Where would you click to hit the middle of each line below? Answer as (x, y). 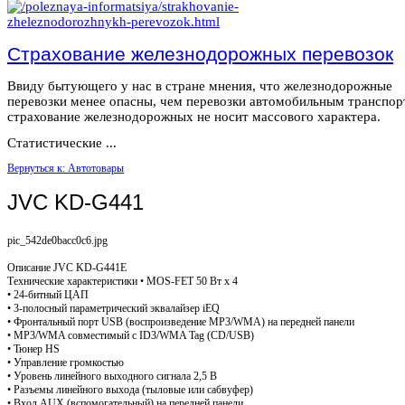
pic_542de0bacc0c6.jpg (57, 240)
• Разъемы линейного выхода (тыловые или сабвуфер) (130, 389)
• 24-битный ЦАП (48, 294)
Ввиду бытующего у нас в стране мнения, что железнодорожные (200, 85)
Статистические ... (62, 142)
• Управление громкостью (66, 362)
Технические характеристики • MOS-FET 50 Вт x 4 (122, 281)
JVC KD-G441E (89, 267)
